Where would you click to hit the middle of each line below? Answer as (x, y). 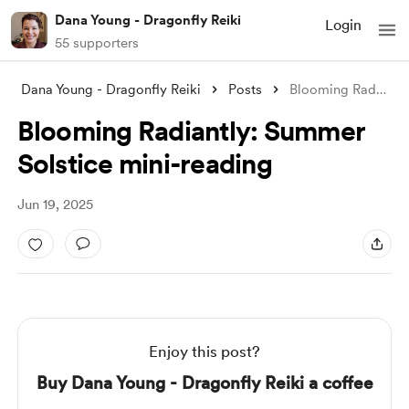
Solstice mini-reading (144, 163)
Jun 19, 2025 (55, 204)
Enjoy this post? (204, 351)
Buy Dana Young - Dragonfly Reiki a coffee (204, 383)
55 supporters (97, 43)
